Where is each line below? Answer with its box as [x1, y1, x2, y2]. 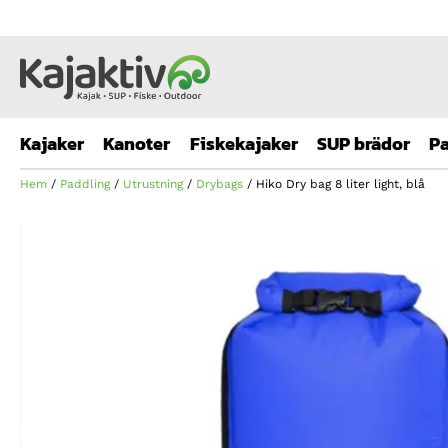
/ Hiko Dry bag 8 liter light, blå [243, 177, 425, 191]
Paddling [60, 177, 110, 191]
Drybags [196, 177, 243, 191]
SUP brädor [317, 130, 410, 157]
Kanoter [103, 130, 170, 157]
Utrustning [123, 177, 183, 191]
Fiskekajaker [190, 130, 298, 157]
